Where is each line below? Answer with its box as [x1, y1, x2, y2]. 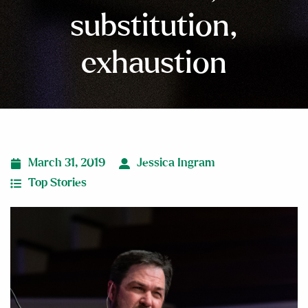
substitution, [70, 11, 238, 42]
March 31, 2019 [28, 157, 105, 168]
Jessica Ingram [137, 157, 214, 168]
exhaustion [81, 48, 227, 79]
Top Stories [28, 177, 87, 188]
